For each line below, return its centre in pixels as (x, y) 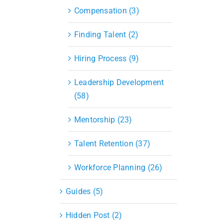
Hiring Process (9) (107, 58)
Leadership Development (119, 82)
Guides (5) (85, 191)
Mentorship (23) (103, 119)
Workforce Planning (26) (118, 167)
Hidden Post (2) (94, 215)
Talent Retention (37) (112, 143)
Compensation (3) (107, 10)
